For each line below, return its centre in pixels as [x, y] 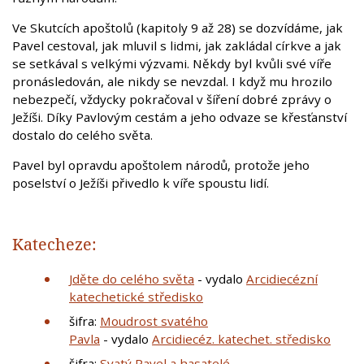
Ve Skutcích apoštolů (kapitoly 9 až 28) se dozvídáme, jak [178, 28]
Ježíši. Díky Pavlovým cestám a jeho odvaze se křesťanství [180, 117]
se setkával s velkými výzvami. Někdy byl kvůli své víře [172, 64]
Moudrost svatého [154, 321]
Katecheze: [56, 245]
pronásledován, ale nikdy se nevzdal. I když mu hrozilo [172, 82]
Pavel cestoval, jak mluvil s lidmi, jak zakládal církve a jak [177, 46]
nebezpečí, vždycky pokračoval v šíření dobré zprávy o [172, 100]
